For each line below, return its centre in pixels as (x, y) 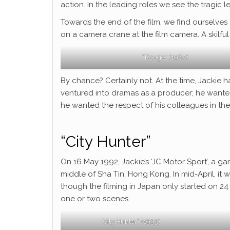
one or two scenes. (95, 199)
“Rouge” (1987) (165, 57)
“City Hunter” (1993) (130, 222)
